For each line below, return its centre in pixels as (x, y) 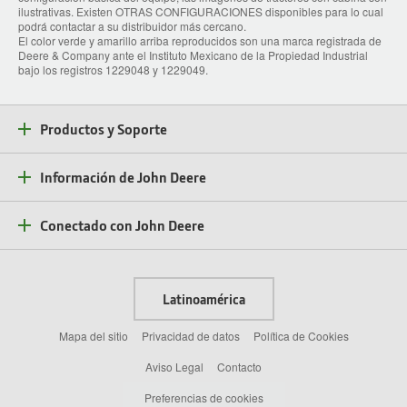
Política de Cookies (301, 336)
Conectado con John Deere (122, 225)
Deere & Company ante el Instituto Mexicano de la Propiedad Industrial (193, 55)
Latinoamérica (203, 299)
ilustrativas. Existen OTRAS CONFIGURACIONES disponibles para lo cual (201, 12)
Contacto (239, 367)
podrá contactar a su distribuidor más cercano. (132, 26)
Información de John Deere (123, 177)
